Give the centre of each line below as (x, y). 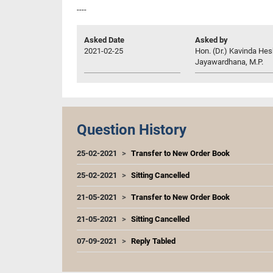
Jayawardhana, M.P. (229, 62)
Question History (132, 129)
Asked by (211, 40)
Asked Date (104, 40)
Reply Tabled (153, 241)
